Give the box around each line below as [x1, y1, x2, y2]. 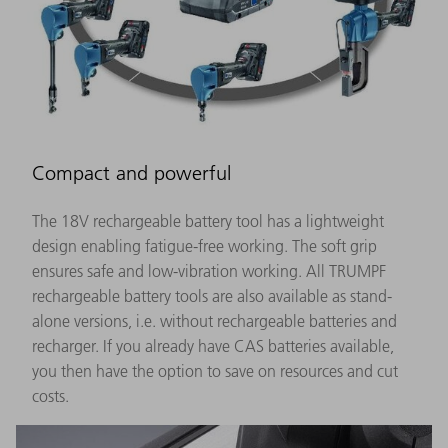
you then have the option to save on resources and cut [32, 361, 398, 382]
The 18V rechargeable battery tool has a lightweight [32, 211, 384, 232]
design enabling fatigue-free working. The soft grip [32, 236, 377, 257]
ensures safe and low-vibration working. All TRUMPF [32, 261, 386, 282]
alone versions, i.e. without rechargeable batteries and [32, 311, 397, 332]
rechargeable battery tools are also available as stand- [32, 286, 392, 307]
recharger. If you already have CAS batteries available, [32, 336, 394, 357]
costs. [32, 386, 69, 407]
